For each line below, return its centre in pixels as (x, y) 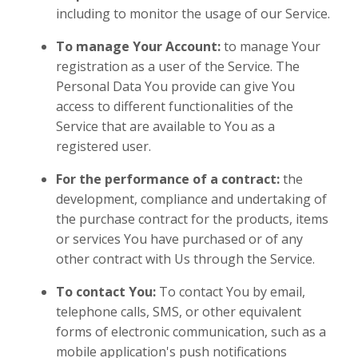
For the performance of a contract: (168, 179)
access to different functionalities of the (175, 107)
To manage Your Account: (138, 47)
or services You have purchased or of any (179, 239)
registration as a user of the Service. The (178, 67)
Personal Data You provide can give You (175, 87)
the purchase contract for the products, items (192, 219)
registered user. (103, 147)
